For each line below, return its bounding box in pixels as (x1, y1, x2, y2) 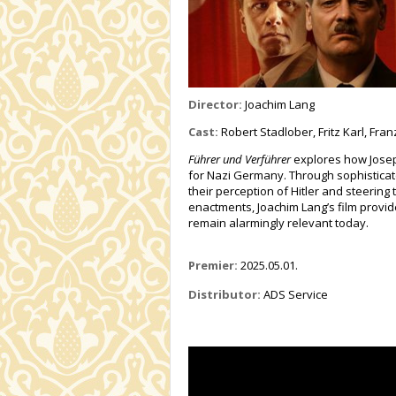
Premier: (188, 257, 238, 274)
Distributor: (188, 286, 261, 303)
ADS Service (261, 286, 328, 303)
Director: (188, 96, 242, 113)
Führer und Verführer (188, 151, 291, 168)
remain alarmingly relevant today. (188, 215, 369, 232)
